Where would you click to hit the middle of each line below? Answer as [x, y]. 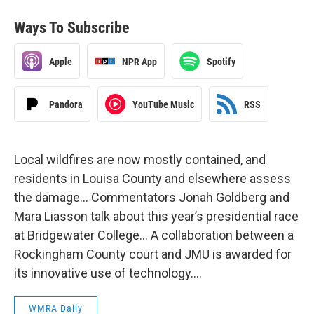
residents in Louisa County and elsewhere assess [152, 178]
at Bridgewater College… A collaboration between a [154, 235]
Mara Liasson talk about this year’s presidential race [156, 216]
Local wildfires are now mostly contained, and [140, 159]
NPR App [139, 61]
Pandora [66, 104]
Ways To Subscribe [72, 28]
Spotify [221, 61]
